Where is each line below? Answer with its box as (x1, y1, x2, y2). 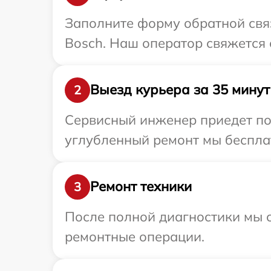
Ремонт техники (90, 178, 192, 195)
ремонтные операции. (65, 227, 204, 245)
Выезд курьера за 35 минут (90, 81, 270, 99)
